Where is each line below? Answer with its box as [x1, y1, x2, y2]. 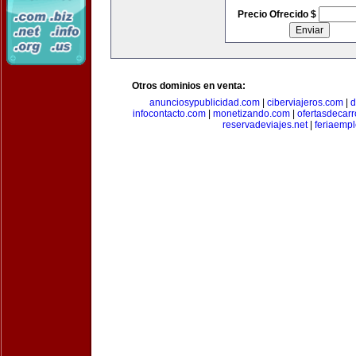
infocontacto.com [133, 108, 206, 119]
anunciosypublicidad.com [149, 97, 260, 108]
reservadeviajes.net [222, 119, 308, 130]
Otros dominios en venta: [132, 80, 246, 91]
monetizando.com [213, 108, 290, 119]
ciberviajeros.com [266, 97, 343, 108]
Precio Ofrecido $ [237, 9, 319, 20]
